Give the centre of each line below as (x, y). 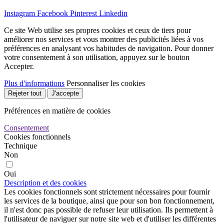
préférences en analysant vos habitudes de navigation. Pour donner (109, 48)
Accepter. (19, 66)
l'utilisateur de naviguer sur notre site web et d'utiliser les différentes (110, 218)
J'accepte (65, 93)
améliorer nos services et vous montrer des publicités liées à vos (104, 39)
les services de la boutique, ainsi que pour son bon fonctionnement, (109, 200)
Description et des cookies (45, 182)
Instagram (19, 13)
